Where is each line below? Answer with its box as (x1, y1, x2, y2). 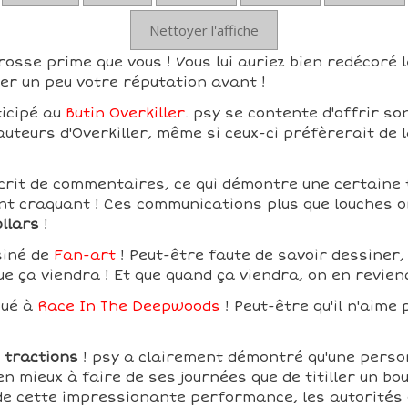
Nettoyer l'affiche (148, 21, 259, 39)
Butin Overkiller (65, 105, 185, 121)
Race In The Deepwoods (36, 298, 220, 314)
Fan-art (53, 247, 116, 263)
